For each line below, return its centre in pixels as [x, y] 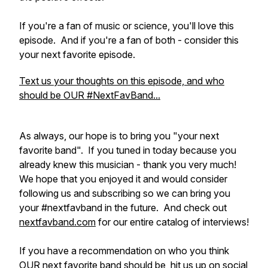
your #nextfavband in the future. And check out [123, 208]
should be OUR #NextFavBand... [90, 95]
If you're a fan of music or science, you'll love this [127, 26]
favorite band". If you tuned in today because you [128, 150]
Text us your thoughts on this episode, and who [122, 81]
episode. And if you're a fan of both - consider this [129, 40]
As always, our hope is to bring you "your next [119, 136]
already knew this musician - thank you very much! [129, 165]
